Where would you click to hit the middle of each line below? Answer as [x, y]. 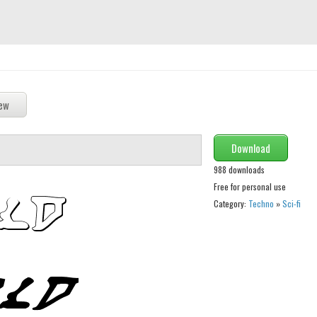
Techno [261, 204]
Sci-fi [291, 204]
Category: [231, 204]
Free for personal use [249, 187]
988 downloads [239, 170]
